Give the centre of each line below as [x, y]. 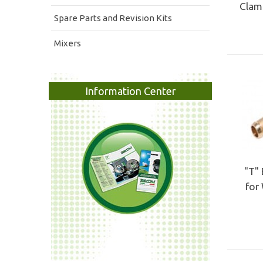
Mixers [68, 43]
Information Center [130, 91]
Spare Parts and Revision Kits [113, 18]
